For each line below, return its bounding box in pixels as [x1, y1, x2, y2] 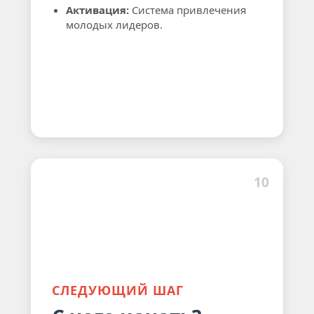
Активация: [66, 3, 129, 17]
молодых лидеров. [66, 18, 163, 32]
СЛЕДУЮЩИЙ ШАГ [52, 282, 184, 299]
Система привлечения [129, 3, 246, 17]
